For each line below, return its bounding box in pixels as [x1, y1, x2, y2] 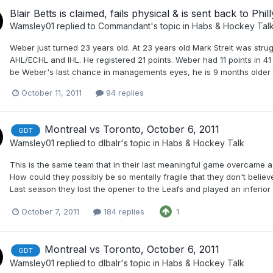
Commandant [98, 21, 151, 32]
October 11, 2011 [21, 88, 82, 98]
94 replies [104, 88, 144, 98]
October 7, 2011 [21, 206, 79, 216]
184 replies [101, 206, 144, 216]
